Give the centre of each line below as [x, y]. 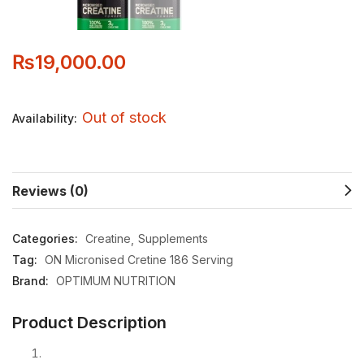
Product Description [89, 322]
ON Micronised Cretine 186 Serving [139, 259]
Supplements [173, 238]
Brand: [32, 280]
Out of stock [124, 117]
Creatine [108, 238]
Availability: [46, 118]
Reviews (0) [50, 191]
